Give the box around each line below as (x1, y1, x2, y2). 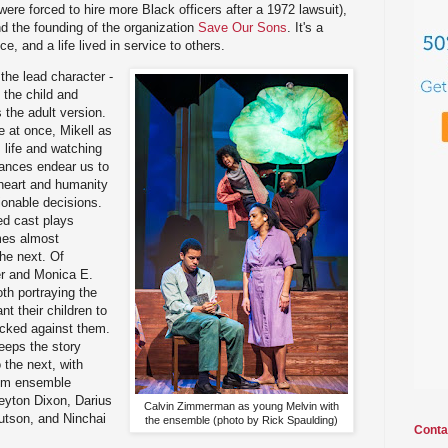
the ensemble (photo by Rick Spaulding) (145, 414, 338, 427)
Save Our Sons (198, 20, 287, 36)
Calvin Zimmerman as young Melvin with (144, 400, 339, 413)
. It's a (287, 20, 323, 36)
